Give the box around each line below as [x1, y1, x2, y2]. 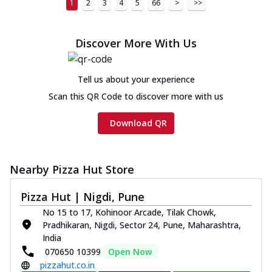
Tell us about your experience [77, 73, 195, 85]
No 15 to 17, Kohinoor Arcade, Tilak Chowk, [42, 206, 216, 218]
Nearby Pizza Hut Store [10, 161, 134, 177]
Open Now [108, 245, 152, 257]
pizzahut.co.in [40, 259, 95, 271]
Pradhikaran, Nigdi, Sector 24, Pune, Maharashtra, [42, 219, 241, 231]
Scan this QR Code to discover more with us [49, 90, 223, 102]
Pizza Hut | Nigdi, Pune [21, 189, 144, 204]
